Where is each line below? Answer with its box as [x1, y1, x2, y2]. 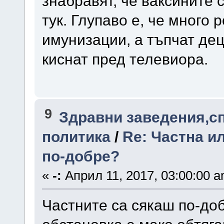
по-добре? [41, 147, 119, 164]
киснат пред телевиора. [41, 50, 208, 68]
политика [41, 127, 110, 145]
